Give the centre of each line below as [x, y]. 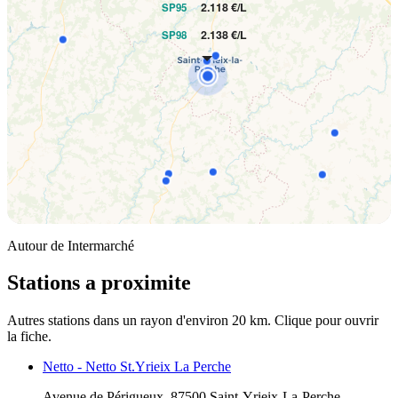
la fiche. [29, 337]
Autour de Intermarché [71, 245]
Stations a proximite [99, 283]
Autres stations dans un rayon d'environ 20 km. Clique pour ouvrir [193, 321]
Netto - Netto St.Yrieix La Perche [137, 367]
